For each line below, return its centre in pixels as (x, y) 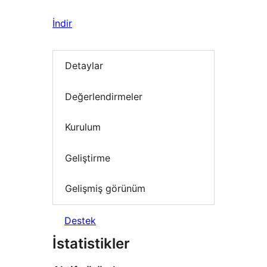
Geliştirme (88, 158)
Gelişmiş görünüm (105, 189)
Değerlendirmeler (104, 96)
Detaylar (84, 66)
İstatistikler (91, 243)
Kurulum (83, 127)
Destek (80, 220)
